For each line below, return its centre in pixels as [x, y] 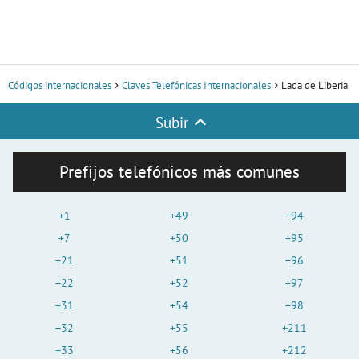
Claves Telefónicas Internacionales [196, 86]
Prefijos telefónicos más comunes [179, 172]
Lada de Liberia [315, 86]
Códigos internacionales [60, 86]
